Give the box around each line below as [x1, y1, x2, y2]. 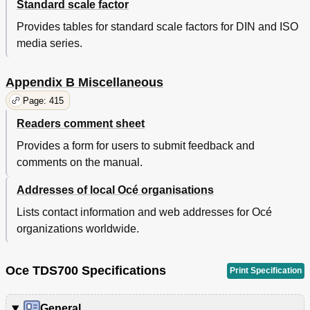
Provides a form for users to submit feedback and [17, 140, 255, 152]
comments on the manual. [17, 156, 143, 169]
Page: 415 [23, 95, 64, 106]
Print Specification [230, 265, 302, 275]
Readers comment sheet [17, 118, 145, 130]
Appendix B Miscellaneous [6, 75, 163, 90]
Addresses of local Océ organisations [17, 184, 214, 197]
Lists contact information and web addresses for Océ [17, 206, 272, 219]
